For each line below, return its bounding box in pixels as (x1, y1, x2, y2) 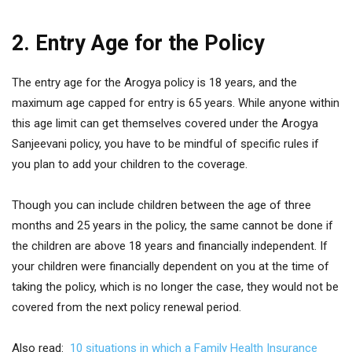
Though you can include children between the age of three (12, 198, 311, 212)
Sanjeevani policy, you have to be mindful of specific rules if (12, 137, 319, 151)
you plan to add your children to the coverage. (12, 157, 247, 171)
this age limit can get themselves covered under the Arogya (12, 116, 318, 130)
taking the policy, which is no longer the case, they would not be (12, 280, 339, 294)
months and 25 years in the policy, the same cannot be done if (12, 218, 333, 233)
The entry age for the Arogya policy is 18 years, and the (12, 75, 297, 90)
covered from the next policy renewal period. (12, 300, 244, 314)
